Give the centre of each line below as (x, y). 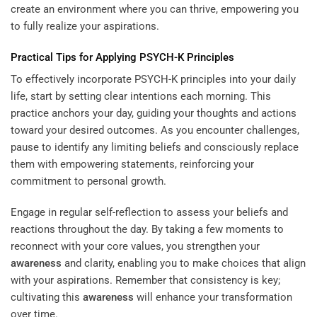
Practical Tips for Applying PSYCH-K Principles (122, 57)
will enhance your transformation (213, 297)
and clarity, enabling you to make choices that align (184, 263)
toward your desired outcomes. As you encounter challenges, (155, 131)
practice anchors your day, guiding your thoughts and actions (154, 114)
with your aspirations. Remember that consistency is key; (145, 280)
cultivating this (47, 297)
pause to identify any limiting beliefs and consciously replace (155, 148)
